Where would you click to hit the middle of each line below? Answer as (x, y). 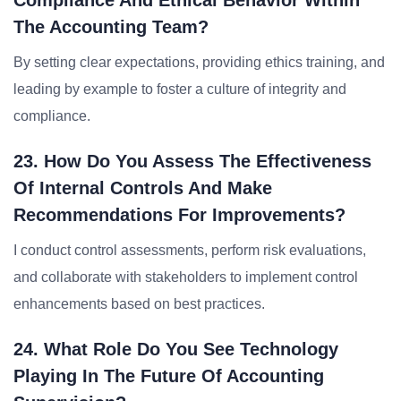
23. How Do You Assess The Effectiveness (192, 161)
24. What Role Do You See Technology (176, 349)
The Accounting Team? (111, 27)
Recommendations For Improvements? (179, 215)
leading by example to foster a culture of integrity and (180, 89)
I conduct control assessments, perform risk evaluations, (190, 250)
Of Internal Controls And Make (143, 188)
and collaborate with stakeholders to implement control (186, 277)
